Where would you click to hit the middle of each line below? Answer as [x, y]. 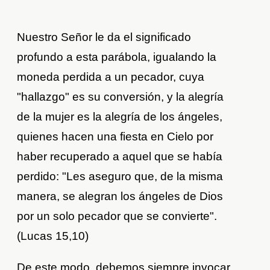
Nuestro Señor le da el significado [104, 37]
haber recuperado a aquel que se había [120, 157]
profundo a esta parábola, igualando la [117, 57]
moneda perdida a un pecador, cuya [111, 77]
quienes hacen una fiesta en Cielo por [115, 137]
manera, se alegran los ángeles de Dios [120, 196]
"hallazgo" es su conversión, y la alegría [121, 97]
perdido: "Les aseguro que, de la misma [120, 177]
